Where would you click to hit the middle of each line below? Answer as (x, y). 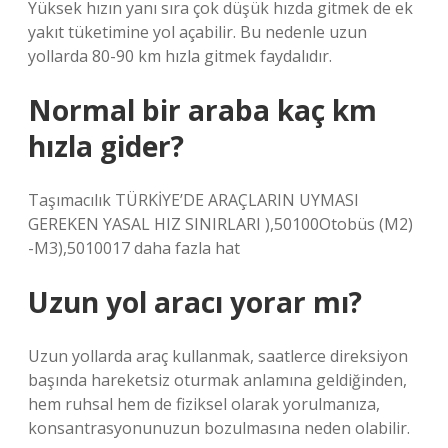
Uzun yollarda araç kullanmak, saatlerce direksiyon (218, 356)
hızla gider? (106, 146)
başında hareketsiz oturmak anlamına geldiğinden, (217, 380)
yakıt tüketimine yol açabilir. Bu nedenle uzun (197, 32)
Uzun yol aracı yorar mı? (195, 302)
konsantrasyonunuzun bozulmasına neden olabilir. (219, 428)
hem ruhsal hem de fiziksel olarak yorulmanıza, (204, 404)
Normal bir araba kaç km (202, 110)
